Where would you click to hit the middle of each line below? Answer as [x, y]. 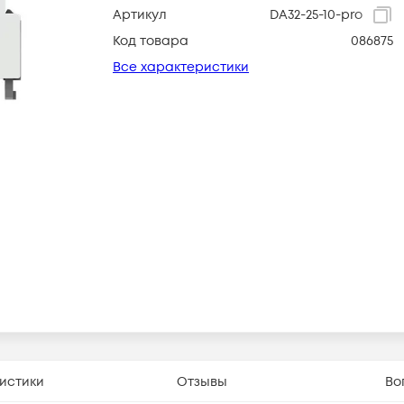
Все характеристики [181, 67]
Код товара [151, 41]
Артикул [140, 15]
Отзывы [202, 381]
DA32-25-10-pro [316, 15]
